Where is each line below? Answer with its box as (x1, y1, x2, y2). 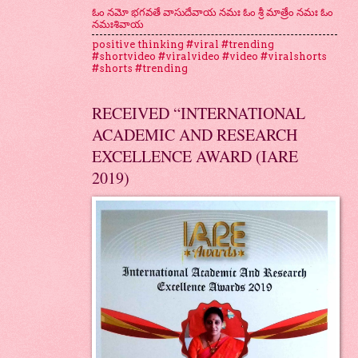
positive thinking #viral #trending (91, 38, 274, 51)
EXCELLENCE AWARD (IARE (91, 145, 298, 167)
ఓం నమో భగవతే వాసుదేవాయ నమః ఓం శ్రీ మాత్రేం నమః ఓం (91, 6, 333, 19)
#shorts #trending (91, 62, 188, 75)
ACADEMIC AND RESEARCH (91, 123, 297, 145)
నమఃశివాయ (91, 18, 144, 31)
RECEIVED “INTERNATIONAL (91, 101, 305, 124)
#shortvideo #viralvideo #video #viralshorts (91, 50, 327, 63)
